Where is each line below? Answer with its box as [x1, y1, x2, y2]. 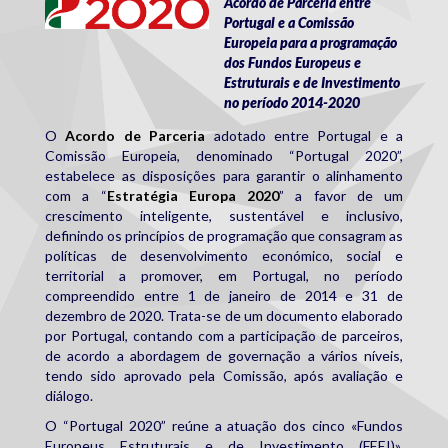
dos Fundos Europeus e [224, 53, 361, 71]
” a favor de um [279, 186, 403, 204]
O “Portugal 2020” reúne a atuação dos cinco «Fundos [45, 416, 403, 434]
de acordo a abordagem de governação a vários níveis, [45, 346, 403, 364]
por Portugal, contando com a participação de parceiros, [45, 326, 403, 344]
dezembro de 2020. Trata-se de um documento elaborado [45, 306, 403, 324]
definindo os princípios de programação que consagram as [45, 226, 403, 244]
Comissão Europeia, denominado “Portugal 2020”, [45, 146, 403, 164]
